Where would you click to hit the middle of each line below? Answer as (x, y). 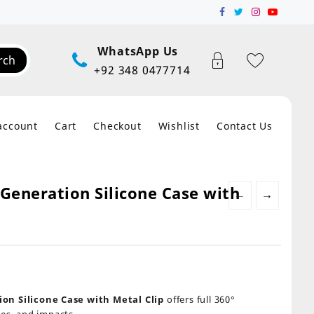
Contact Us (245, 126)
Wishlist (179, 126)
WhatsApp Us (138, 51)
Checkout (117, 126)
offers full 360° (200, 299)
